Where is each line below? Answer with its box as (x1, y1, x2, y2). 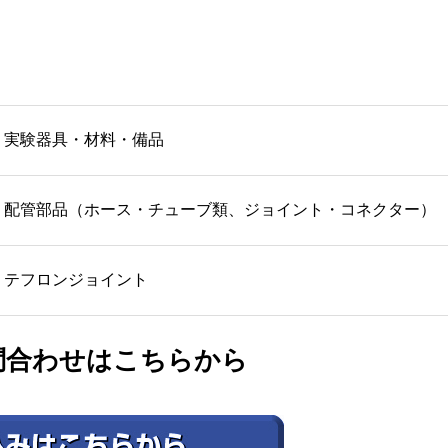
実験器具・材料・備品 (4, 131, 164, 149)
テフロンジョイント (4, 271, 148, 289)
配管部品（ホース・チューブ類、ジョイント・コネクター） (4, 201, 436, 219)
